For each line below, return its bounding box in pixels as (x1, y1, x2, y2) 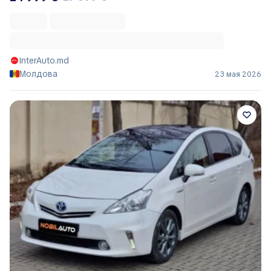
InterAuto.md (19, 54, 69, 66)
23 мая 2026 (215, 69, 261, 79)
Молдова (19, 68, 57, 79)
